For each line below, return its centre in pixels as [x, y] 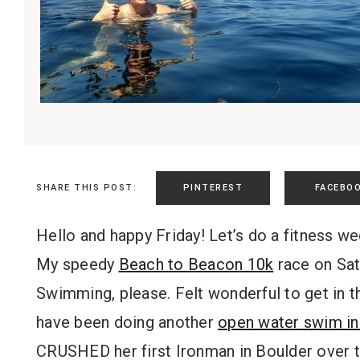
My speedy [78, 264]
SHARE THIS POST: [86, 188]
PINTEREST [213, 187]
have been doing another [127, 322]
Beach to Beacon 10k [196, 264]
